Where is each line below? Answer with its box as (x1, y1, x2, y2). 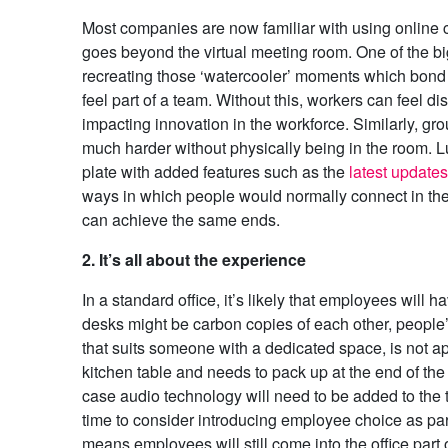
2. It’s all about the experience (81, 248, 306, 272)
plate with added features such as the (81, 160, 349, 184)
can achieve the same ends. (81, 208, 280, 232)
